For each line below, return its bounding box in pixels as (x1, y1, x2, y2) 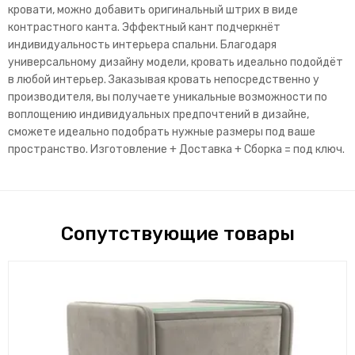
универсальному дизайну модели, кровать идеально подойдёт (8, 55, 343, 70)
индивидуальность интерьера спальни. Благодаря (8, 38, 277, 52)
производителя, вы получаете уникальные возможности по (8, 90, 327, 105)
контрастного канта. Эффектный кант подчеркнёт (8, 21, 281, 35)
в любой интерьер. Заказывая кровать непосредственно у (8, 73, 319, 87)
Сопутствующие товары (60, 223, 295, 246)
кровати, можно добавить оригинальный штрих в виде (8, 3, 298, 17)
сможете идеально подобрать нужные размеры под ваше (8, 125, 315, 139)
